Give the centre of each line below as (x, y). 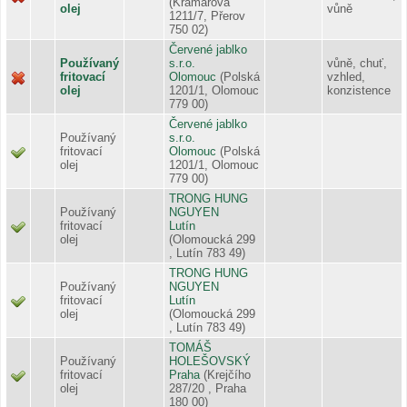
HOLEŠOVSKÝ (210, 361)
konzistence (359, 90)
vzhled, (346, 76)
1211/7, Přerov (207, 15)
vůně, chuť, (357, 63)
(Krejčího (227, 374)
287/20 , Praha (208, 388)
